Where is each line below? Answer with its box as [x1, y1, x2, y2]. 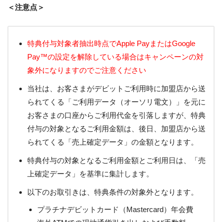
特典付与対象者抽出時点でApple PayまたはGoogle [27, 39, 195, 48]
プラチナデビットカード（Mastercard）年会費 [37, 205, 193, 214]
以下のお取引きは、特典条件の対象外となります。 [27, 188, 198, 197]
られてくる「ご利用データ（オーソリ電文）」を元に [27, 98, 206, 107]
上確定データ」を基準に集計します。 [27, 169, 154, 178]
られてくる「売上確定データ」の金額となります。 [27, 138, 198, 147]
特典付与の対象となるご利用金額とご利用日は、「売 [27, 156, 206, 165]
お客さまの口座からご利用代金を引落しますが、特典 [27, 111, 206, 120]
